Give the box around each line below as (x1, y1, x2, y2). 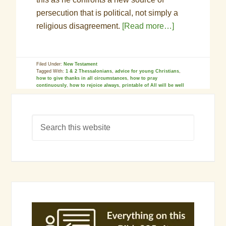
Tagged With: (36, 69, 66, 74)
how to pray (130, 76, 158, 81)
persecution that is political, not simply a (36, 9, 179, 17)
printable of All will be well (122, 83, 185, 88)
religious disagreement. (36, 22, 123, 30)
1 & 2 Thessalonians (66, 69, 112, 74)
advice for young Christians (115, 69, 180, 74)
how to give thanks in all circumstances (36, 76, 128, 81)
